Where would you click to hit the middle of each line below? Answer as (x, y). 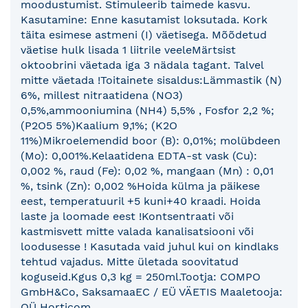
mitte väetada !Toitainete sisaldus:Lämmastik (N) (151, 80)
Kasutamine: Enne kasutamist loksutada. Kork (144, 20)
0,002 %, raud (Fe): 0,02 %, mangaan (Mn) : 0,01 (147, 171)
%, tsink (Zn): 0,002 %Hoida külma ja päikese (140, 186)
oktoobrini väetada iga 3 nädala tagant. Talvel (142, 65)
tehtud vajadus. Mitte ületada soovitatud (130, 262)
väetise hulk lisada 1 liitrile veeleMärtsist (128, 50)
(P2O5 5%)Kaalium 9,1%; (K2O (99, 126)
